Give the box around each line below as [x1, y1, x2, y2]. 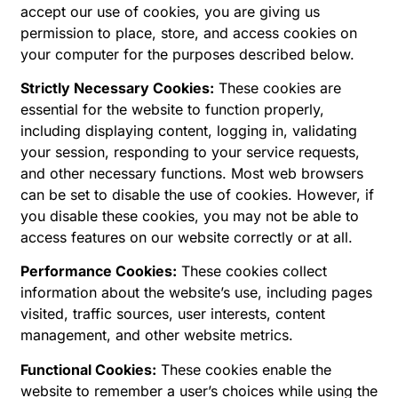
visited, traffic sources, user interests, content [20, 305, 325, 323]
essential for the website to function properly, [20, 100, 324, 119]
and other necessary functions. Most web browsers [20, 164, 363, 183]
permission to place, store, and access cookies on [20, 23, 357, 42]
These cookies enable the [156, 360, 331, 378]
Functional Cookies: [20, 360, 156, 378]
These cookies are [214, 79, 341, 98]
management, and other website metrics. [20, 326, 293, 345]
